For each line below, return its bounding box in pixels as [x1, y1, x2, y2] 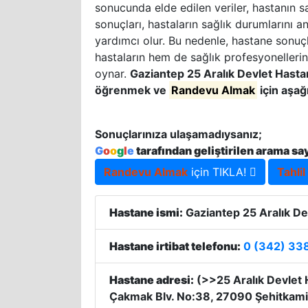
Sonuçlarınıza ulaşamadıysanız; [95, 127, 262, 141]
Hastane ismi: [109, 206, 183, 219]
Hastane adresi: [109, 273, 194, 287]
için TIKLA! [188, 165, 250, 179]
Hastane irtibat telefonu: [109, 239, 241, 253]
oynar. [95, 67, 130, 80]
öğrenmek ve [95, 83, 169, 97]
